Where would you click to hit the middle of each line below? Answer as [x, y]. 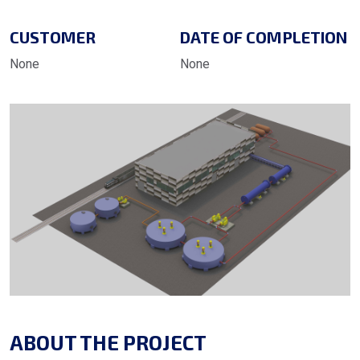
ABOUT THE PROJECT [108, 342]
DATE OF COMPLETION [264, 37]
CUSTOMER [53, 37]
